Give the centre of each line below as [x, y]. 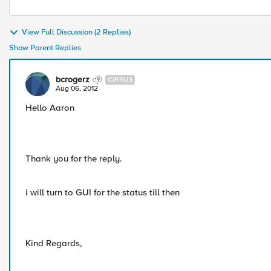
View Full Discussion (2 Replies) [76, 32]
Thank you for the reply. [74, 158]
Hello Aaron [50, 108]
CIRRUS [120, 80]
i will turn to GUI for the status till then [103, 192]
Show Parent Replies [45, 48]
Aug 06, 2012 [77, 89]
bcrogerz [73, 80]
